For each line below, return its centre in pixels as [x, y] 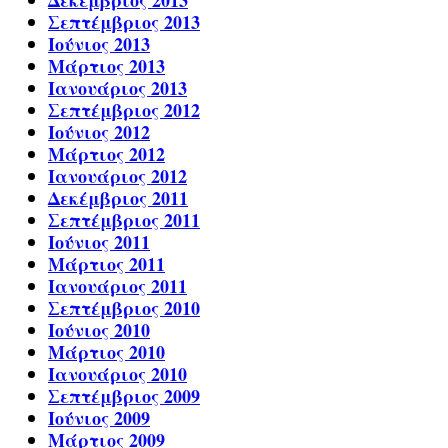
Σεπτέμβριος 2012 [124, 110]
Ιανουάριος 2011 [117, 286]
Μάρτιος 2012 [106, 154]
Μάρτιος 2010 [106, 352]
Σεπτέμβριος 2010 [124, 308]
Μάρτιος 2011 [106, 264]
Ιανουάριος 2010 [117, 374]
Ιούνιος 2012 [99, 132]
